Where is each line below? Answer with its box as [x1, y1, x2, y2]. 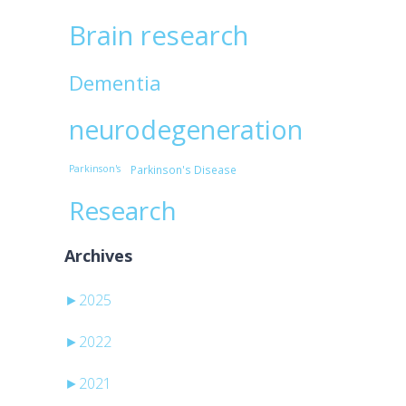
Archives [63, 245, 132, 267]
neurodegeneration [68, 112, 303, 148]
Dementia [68, 69, 161, 97]
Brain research [68, 17, 248, 54]
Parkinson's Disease [130, 162, 237, 178]
